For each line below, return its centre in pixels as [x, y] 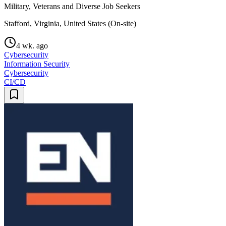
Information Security [37, 64]
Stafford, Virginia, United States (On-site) [70, 23]
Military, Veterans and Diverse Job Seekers [72, 6]
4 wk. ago [32, 46]
